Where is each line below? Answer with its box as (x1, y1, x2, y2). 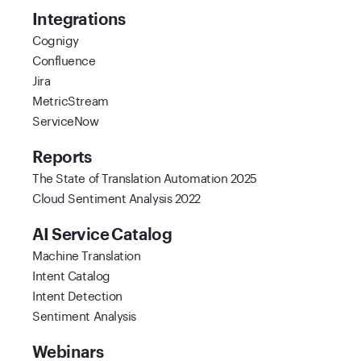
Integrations (32, 9, 126, 29)
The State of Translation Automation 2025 (32, 167, 257, 187)
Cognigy (32, 29, 79, 49)
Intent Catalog (32, 264, 110, 284)
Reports (32, 147, 92, 167)
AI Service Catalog (32, 224, 172, 244)
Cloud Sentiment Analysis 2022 (32, 187, 201, 207)
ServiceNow (32, 110, 99, 130)
